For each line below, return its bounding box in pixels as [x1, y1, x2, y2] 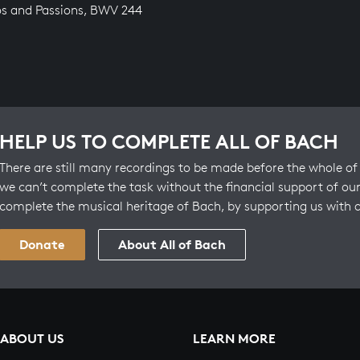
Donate [19, 236, 65, 253]
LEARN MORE [193, 330, 276, 347]
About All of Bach [118, 236, 226, 253]
